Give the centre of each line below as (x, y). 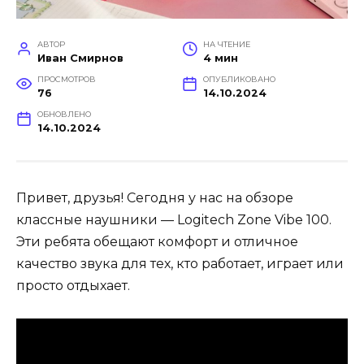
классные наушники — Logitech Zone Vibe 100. (174, 219)
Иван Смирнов (80, 58)
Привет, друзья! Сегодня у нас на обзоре (155, 197)
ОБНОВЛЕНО (64, 114)
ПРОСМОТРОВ (66, 79)
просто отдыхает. (73, 285)
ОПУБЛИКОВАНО (239, 79)
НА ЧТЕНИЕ (226, 44)
